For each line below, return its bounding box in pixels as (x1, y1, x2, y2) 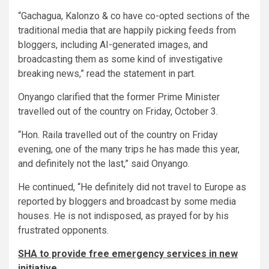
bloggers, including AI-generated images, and (18, 39, 208, 51)
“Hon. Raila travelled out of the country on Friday (18, 129, 218, 141)
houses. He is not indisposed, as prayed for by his (18, 210, 229, 222)
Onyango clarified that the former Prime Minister (18, 91, 220, 103)
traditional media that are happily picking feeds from (18, 25, 236, 37)
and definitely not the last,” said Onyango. (18, 158, 190, 170)
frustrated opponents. (18, 225, 109, 237)
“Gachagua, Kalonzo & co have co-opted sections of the (18, 10, 250, 22)
